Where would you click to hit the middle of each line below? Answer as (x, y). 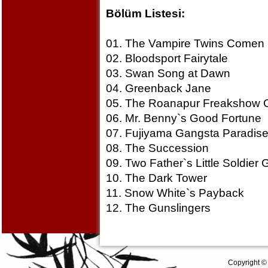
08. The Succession (157, 148)
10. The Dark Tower (156, 178)
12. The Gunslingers (158, 208)
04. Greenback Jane (158, 88)
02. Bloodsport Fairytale (167, 58)
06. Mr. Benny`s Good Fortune (183, 118)
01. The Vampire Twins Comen (185, 43)
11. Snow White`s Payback (175, 193)
